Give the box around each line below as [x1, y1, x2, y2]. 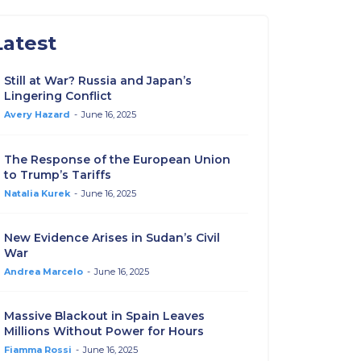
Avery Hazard [3, 109, 70, 121]
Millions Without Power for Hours [3, 324, 204, 339]
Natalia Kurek [3, 187, 70, 199]
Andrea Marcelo [3, 266, 83, 278]
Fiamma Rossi [3, 344, 72, 356]
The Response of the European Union [3, 151, 230, 167]
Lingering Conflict [3, 89, 112, 104]
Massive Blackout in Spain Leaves [3, 309, 205, 324]
